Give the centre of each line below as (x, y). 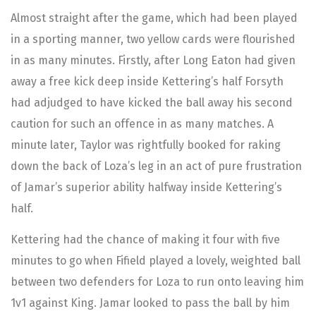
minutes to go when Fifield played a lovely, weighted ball (156, 261)
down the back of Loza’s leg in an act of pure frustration (156, 166)
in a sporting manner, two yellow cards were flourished (153, 39)
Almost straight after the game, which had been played (154, 18)
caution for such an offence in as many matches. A (142, 123)
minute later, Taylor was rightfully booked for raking (146, 145)
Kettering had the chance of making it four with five (145, 240)
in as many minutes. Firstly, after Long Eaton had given (153, 60)
